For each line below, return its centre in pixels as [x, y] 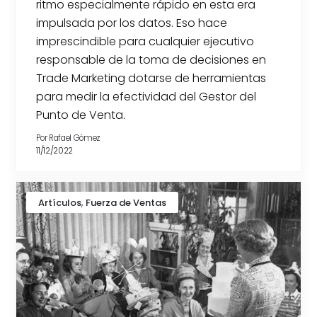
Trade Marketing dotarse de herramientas [151, 78]
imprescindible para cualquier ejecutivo [145, 41]
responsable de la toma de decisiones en [151, 59]
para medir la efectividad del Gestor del [146, 96]
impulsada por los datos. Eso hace [132, 23]
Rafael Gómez [75, 138]
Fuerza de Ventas [126, 202]
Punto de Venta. [81, 115]
